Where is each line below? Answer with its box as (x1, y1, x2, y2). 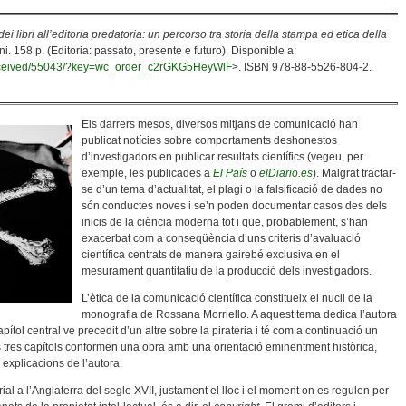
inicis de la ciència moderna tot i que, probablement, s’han (82, 216, 368, 228)
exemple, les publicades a (82, 167, 213, 179)
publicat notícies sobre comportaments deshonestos (82, 134, 337, 147)
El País (213, 167, 247, 179)
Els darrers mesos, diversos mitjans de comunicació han (82, 118, 358, 130)
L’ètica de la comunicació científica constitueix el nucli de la (82, 292, 372, 304)
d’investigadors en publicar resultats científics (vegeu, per (82, 150, 363, 163)
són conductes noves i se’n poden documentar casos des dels (82, 199, 387, 212)
